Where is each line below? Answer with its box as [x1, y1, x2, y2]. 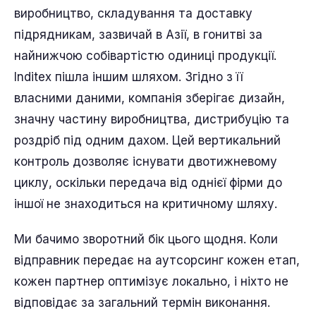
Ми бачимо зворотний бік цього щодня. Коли [14, 232, 278, 246]
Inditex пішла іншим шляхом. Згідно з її [14, 70, 243, 84]
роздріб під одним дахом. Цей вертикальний [14, 133, 281, 147]
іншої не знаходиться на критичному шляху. [14, 197, 277, 211]
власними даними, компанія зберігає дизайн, [14, 91, 285, 105]
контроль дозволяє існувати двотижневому [14, 154, 277, 169]
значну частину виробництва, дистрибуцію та [14, 112, 289, 126]
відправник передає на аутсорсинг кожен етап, [14, 253, 300, 267]
